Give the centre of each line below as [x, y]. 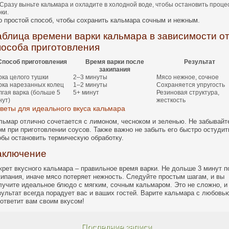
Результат [199, 62]
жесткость [171, 100]
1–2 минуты [90, 85]
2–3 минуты [90, 77]
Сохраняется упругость [191, 85]
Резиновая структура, [188, 93]
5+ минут [86, 93]
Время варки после [115, 62]
